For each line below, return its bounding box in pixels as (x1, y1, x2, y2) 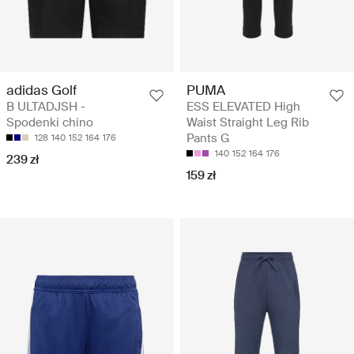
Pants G (186, 130, 230, 146)
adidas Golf (6, 81, 77, 99)
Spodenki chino (6, 114, 93, 130)
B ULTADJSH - (6, 98, 85, 115)
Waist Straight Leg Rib (186, 114, 309, 130)
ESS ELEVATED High (186, 98, 300, 115)
